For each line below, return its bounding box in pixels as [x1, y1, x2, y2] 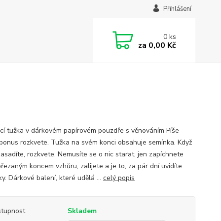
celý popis [103, 173, 135, 183]
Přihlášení [163, 4, 191, 13]
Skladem [67, 206, 97, 216]
